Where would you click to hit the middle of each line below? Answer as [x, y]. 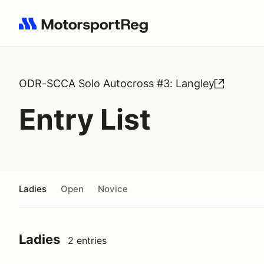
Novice [113, 189]
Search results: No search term [87, 30]
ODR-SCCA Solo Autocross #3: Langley [117, 83]
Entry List [85, 119]
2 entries [87, 240]
